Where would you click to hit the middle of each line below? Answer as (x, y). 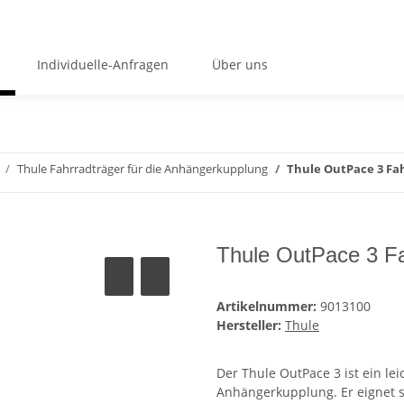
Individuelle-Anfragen (102, 64)
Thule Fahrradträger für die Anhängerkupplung (142, 169)
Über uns (239, 64)
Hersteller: (249, 326)
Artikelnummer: (268, 307)
